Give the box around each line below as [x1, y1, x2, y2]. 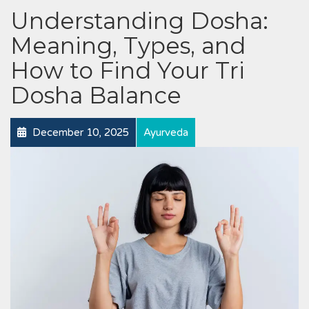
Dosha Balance [10, 81, 181, 110]
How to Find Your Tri [10, 57, 245, 85]
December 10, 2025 [30, 126, 129, 139]
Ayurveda [143, 126, 188, 139]
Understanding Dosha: [10, 7, 268, 35]
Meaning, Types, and [10, 32, 246, 60]
